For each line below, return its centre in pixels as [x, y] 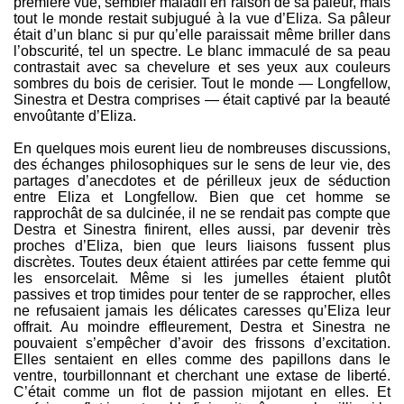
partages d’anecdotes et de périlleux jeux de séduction [202, 181]
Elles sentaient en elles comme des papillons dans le [202, 360]
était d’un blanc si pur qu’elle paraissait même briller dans [202, 35]
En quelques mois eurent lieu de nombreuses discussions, [202, 149]
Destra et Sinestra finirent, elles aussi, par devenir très [202, 230]
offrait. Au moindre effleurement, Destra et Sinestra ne [202, 327]
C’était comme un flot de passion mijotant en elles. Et [202, 392]
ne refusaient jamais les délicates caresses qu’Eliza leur [202, 311]
